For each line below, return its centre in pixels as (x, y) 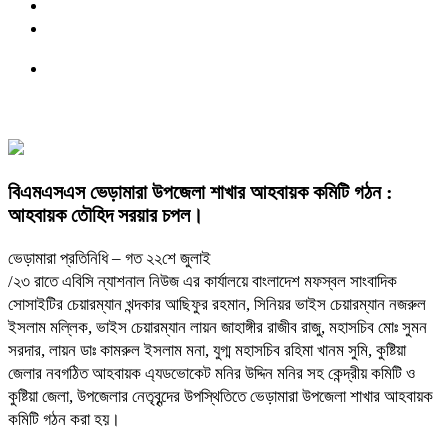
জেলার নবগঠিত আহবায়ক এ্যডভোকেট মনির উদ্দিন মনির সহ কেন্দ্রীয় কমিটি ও (211, 373)
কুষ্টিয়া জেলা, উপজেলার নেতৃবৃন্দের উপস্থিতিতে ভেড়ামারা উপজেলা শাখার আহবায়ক (220, 396)
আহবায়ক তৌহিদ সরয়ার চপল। (105, 214)
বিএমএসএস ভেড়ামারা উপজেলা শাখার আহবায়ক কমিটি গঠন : (200, 191)
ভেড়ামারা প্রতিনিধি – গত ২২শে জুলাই (109, 258)
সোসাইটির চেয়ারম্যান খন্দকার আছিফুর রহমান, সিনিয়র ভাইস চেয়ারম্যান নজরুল (217, 304)
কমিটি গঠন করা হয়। (64, 419)
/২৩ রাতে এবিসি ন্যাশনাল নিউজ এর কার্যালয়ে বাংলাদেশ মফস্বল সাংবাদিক (202, 281)
